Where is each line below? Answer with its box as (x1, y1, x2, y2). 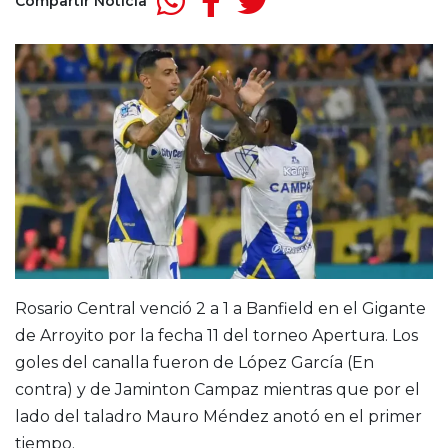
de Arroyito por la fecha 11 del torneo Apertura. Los (15, 326, 418, 346)
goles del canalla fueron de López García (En (15, 353, 374, 373)
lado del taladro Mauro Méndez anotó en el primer (15, 407, 422, 427)
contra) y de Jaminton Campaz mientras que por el (15, 380, 420, 400)
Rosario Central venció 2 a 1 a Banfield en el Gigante (15, 299, 426, 319)
